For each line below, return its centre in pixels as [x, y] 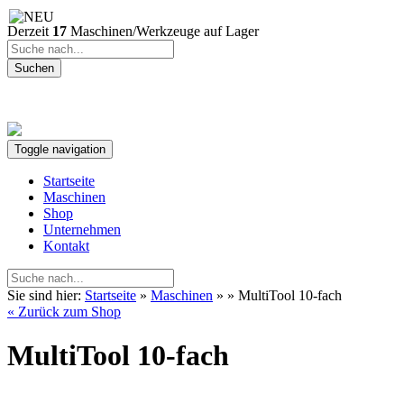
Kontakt [66, 246]
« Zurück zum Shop [64, 312]
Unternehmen [82, 230]
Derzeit [30, 31]
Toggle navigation [60, 149]
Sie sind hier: [44, 295]
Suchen [34, 68]
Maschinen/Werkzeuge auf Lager [163, 31]
